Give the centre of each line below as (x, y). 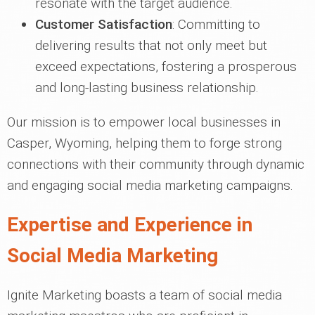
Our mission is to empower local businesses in (144, 122)
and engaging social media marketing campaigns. (150, 186)
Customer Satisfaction (104, 25)
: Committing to (216, 25)
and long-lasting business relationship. (147, 88)
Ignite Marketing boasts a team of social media (144, 295)
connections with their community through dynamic (156, 165)
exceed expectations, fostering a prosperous (166, 67)
